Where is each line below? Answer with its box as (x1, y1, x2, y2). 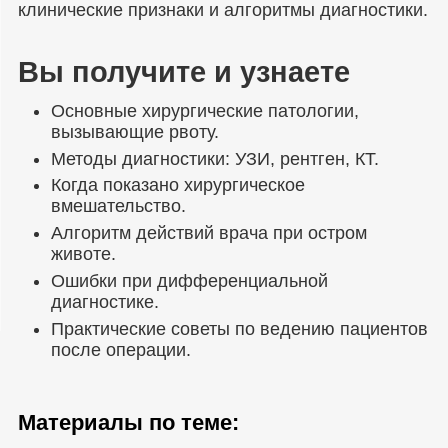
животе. (51, 244, 117, 265)
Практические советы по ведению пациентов (51, 319, 429, 340)
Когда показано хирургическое (51, 175, 306, 196)
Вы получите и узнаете (17, 55, 350, 88)
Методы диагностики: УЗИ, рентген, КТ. (51, 148, 380, 169)
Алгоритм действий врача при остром (51, 223, 368, 244)
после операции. (51, 340, 192, 361)
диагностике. (51, 292, 160, 313)
